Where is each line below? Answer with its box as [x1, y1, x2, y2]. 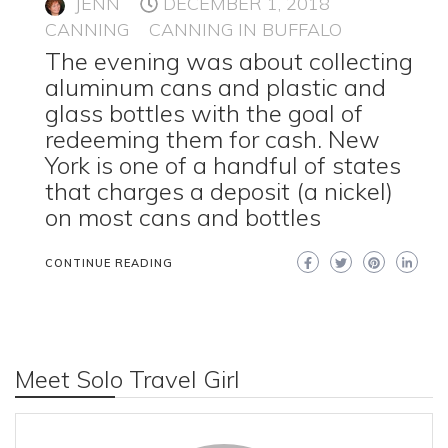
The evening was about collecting [45, 46, 413, 77]
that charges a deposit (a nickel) [45, 176, 393, 207]
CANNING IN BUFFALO [149, 18, 342, 42]
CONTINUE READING [45, 256, 173, 271]
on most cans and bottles [45, 202, 321, 233]
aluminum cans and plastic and [45, 72, 386, 103]
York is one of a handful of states [45, 150, 401, 181]
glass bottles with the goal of [45, 98, 363, 129]
